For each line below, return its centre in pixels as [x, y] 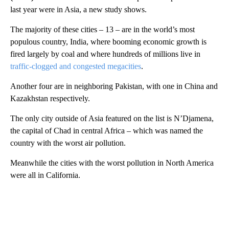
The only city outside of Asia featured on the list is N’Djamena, [112, 118]
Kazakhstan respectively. [50, 98]
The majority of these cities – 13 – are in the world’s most [102, 29]
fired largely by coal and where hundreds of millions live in [105, 54]
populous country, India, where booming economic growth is [108, 42]
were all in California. [45, 175]
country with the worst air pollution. [68, 143]
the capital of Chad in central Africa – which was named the [107, 131]
